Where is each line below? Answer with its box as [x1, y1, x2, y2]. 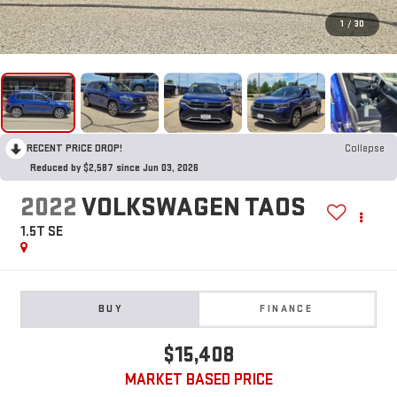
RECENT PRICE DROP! [27, 141, 122, 155]
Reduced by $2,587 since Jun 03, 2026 [30, 160, 198, 175]
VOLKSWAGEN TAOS [81, 191, 306, 224]
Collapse [345, 141, 385, 155]
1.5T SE [19, 223, 63, 241]
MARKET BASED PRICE [124, 370, 273, 390]
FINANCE [260, 302, 314, 316]
